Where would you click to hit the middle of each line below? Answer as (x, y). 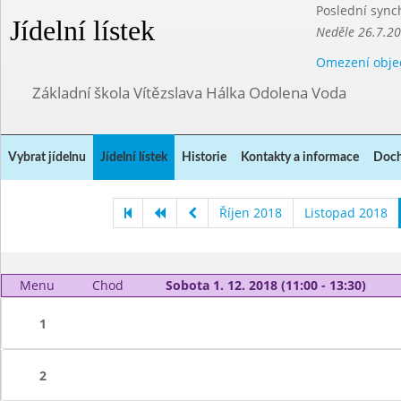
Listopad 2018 (346, 213)
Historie (204, 158)
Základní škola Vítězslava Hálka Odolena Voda (189, 93)
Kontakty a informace (300, 158)
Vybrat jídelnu (47, 158)
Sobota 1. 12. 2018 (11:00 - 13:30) (265, 285)
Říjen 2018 (251, 213)
